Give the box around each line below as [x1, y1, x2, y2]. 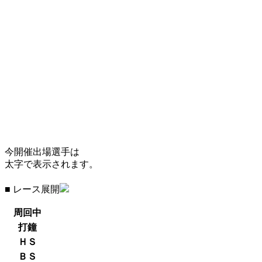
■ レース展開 [5, 184, 60, 194]
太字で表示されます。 [5, 159, 98, 169]
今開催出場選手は [5, 147, 80, 157]
